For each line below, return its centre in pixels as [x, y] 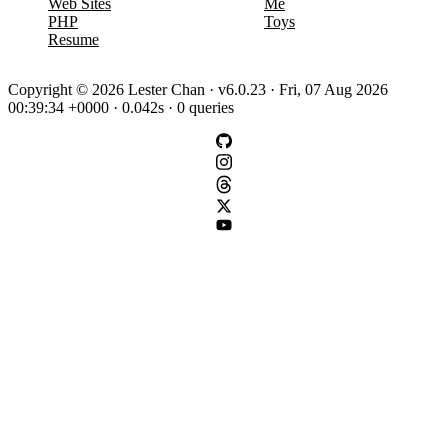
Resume [73, 39]
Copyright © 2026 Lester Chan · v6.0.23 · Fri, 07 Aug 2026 [198, 89]
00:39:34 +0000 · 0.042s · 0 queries [121, 107]
